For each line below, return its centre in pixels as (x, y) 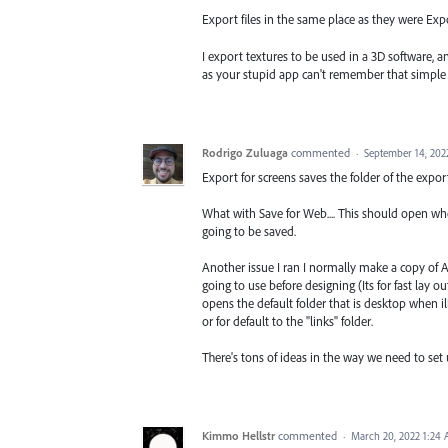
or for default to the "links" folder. (287, 320)
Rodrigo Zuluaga (245, 152)
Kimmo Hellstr (238, 436)
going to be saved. (249, 230)
